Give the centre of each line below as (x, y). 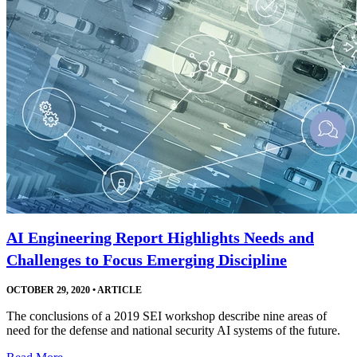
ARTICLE (119, 290)
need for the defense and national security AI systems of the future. (173, 330)
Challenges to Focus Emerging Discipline (147, 259)
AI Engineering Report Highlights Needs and (160, 237)
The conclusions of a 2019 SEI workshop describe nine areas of (167, 316)
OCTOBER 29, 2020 (48, 290)
